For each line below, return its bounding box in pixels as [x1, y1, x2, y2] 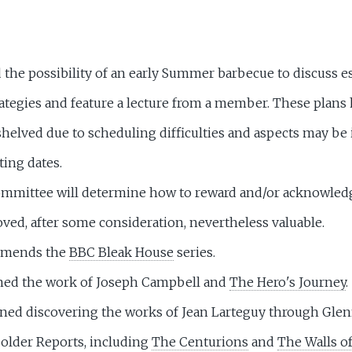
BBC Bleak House [69, 244, 174, 260]
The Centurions [152, 334, 248, 350]
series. [174, 244, 215, 260]
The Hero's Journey [229, 274, 346, 290]
